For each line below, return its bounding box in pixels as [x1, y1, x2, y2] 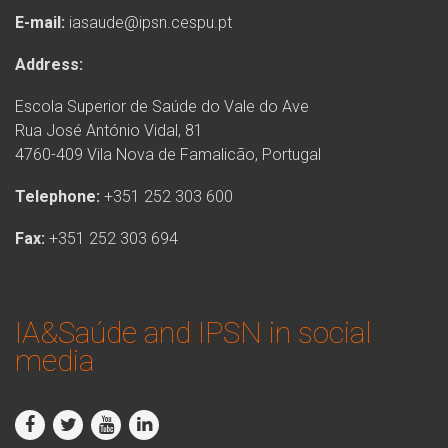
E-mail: [15, 13, 65, 32]
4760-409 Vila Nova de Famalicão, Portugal [15, 145, 321, 164]
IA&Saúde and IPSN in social [15, 315, 372, 350]
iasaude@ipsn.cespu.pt [69, 13, 232, 32]
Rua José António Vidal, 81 [15, 121, 203, 140]
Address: [15, 55, 83, 74]
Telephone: [15, 187, 104, 206]
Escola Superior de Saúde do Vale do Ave [15, 97, 309, 116]
